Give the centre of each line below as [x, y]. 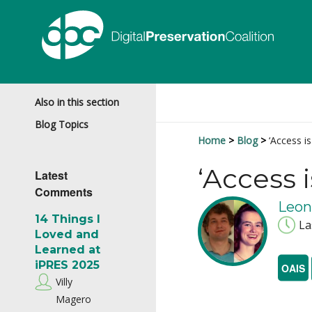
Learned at [68, 250]
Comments [64, 192]
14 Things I [68, 219]
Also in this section [77, 102]
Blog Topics [62, 124]
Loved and [67, 234]
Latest [51, 175]
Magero [73, 299]
